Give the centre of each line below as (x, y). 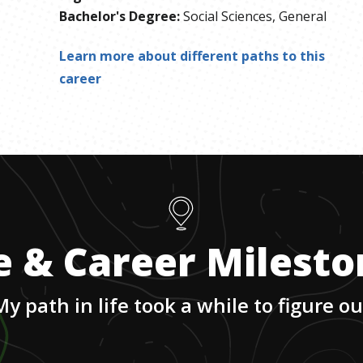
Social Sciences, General (255, 16)
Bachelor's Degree (118, 16)
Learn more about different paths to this (192, 56)
